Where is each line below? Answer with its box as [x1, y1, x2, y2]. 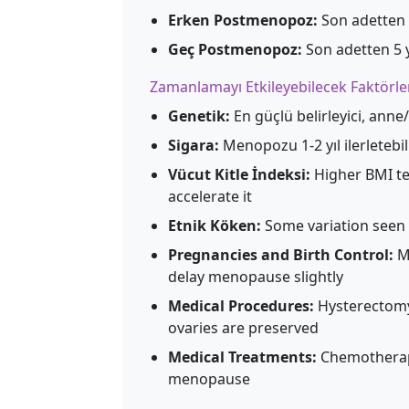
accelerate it [168, 186, 252, 206]
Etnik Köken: [168, 215, 261, 236]
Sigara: [168, 135, 219, 155]
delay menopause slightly [168, 267, 343, 287]
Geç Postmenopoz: [168, 39, 302, 59]
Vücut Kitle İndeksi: [168, 164, 310, 184]
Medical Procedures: [168, 296, 314, 316]
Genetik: [168, 106, 230, 126]
